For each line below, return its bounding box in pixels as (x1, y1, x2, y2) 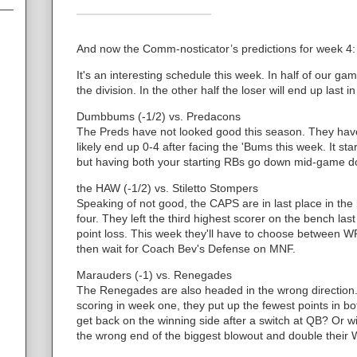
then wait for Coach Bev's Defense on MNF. (76, 241, 296, 255)
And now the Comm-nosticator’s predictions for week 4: (76, 41, 355, 55)
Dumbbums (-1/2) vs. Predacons (76, 109, 241, 123)
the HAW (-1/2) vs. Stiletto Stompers (76, 181, 258, 194)
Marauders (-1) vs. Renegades (76, 268, 232, 281)
